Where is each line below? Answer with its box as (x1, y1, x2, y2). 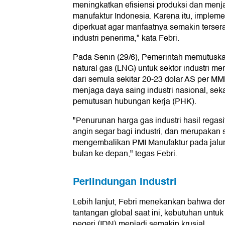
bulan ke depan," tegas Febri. (73, 147, 177, 161)
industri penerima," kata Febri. (73, 32, 179, 45)
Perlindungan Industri (73, 173, 177, 190)
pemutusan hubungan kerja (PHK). (73, 95, 196, 108)
